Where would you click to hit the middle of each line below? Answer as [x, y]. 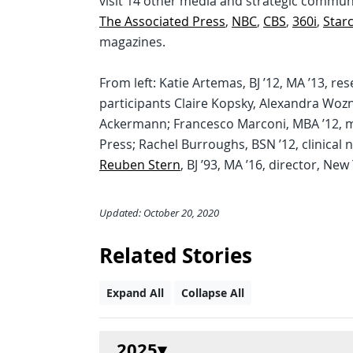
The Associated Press [162, 21]
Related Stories [176, 256]
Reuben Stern [140, 165]
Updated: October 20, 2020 [159, 213]
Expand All [135, 293]
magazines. [132, 42]
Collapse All [213, 293]
